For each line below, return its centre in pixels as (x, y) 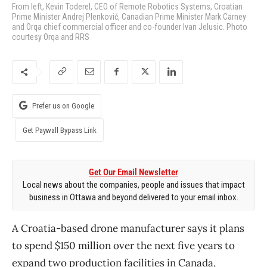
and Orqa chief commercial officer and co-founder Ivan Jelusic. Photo (130, 27)
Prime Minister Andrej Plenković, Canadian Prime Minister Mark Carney (129, 16)
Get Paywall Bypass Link (60, 130)
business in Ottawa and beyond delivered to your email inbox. (133, 197)
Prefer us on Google (63, 105)
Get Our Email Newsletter (133, 172)
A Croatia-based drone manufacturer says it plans (128, 228)
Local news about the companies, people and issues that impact (133, 184)
